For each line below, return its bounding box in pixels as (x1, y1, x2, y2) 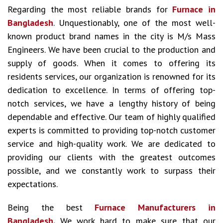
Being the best (7, 202, 95, 213)
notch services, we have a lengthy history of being (7, 98, 216, 109)
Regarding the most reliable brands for (7, 3, 173, 15)
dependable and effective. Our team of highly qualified (7, 111, 216, 122)
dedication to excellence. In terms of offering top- (7, 84, 216, 96)
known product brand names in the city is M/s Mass (7, 30, 216, 42)
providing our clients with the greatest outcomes (7, 151, 216, 163)
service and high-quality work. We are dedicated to (7, 138, 216, 149)
